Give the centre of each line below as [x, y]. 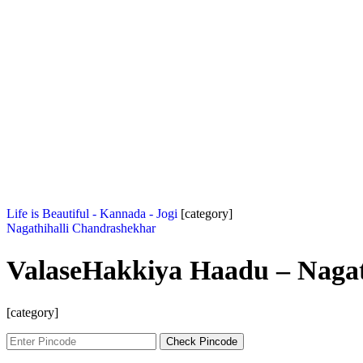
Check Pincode [202, 341]
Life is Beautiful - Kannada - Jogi [94, 214]
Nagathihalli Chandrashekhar [81, 228]
